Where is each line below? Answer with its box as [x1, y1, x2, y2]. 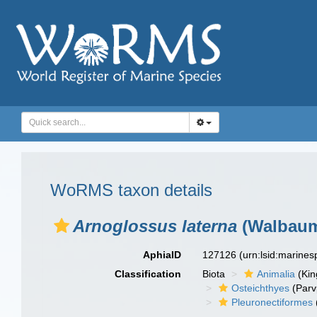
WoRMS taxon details [50, 180, 212, 200]
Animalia [257, 268, 296, 279]
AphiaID [143, 249, 182, 260]
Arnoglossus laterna [73, 217, 237, 236]
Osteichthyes [231, 282, 290, 294]
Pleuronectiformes [231, 296, 313, 308]
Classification [115, 268, 182, 279]
